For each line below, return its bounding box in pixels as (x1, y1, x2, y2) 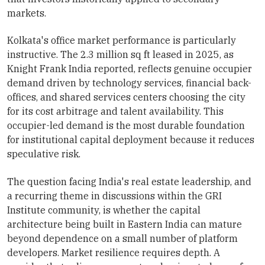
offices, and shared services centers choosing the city (7, 91, 245, 104)
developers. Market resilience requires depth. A (7, 246, 220, 258)
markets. (7, 7, 46, 19)
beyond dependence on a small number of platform (7, 232, 238, 244)
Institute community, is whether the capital (7, 203, 201, 216)
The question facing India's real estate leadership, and (7, 175, 251, 188)
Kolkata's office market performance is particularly (7, 34, 236, 47)
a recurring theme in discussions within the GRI (7, 189, 222, 202)
